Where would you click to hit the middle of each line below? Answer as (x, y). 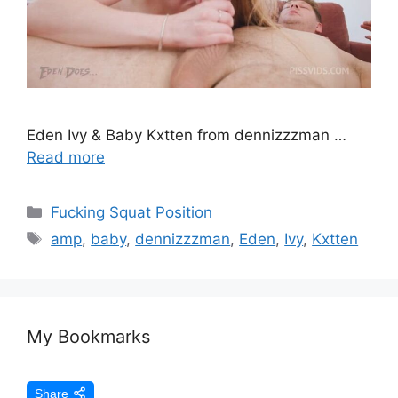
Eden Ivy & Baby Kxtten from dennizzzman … (187, 135)
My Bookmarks (88, 336)
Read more (66, 157)
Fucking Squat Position (132, 212)
